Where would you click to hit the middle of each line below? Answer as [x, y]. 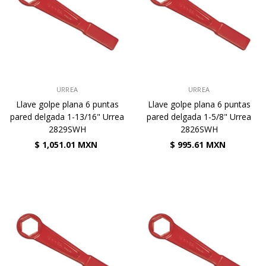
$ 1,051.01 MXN [66, 145]
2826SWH [199, 129]
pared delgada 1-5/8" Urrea [199, 117]
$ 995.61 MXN [197, 145]
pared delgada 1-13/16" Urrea [67, 117]
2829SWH [67, 129]
